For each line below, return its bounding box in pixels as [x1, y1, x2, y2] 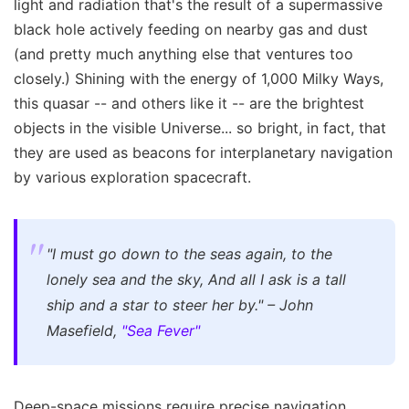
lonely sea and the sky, [47, 269, 204, 288]
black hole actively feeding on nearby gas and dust [14, 19, 368, 38]
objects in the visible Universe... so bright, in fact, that [14, 118, 386, 137]
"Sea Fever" [121, 320, 200, 340]
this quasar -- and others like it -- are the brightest [14, 93, 364, 112]
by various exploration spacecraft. [14, 167, 251, 186]
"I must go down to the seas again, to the [47, 244, 332, 263]
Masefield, [47, 320, 121, 340]
